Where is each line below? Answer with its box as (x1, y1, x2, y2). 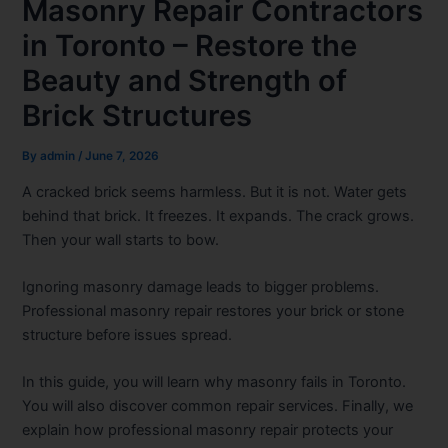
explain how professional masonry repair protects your (22, 421, 394, 440)
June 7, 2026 (85, 149, 160, 164)
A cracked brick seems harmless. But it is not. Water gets (22, 182, 408, 201)
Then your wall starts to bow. (22, 230, 220, 249)
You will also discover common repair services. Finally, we (22, 397, 414, 416)
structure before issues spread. (22, 326, 233, 345)
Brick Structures (22, 98, 253, 134)
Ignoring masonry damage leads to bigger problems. (22, 278, 380, 297)
